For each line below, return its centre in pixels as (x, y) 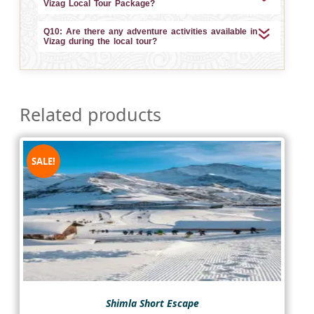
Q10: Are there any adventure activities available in (150, 31)
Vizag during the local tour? (100, 41)
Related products (90, 114)
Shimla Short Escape (152, 303)
